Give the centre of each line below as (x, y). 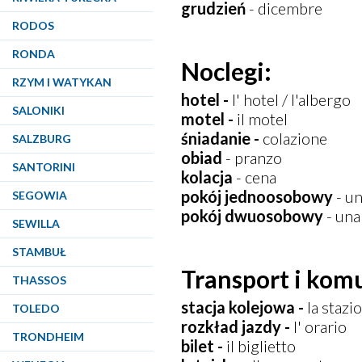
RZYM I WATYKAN (62, 82)
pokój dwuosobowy (253, 216)
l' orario (320, 326)
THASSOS (39, 280)
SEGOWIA (40, 195)
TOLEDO (36, 308)
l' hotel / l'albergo (290, 99)
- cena (257, 177)
